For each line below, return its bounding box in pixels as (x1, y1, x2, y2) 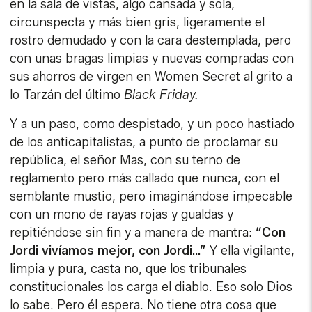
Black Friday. (124, 87, 199, 103)
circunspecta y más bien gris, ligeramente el (10, 15, 265, 31)
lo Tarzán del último (10, 87, 125, 103)
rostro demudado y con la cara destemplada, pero (10, 33, 292, 49)
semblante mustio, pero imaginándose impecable (10, 189, 293, 205)
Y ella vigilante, (206, 243, 295, 259)
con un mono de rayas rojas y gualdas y (10, 207, 234, 223)
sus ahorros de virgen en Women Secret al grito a (10, 69, 293, 85)
